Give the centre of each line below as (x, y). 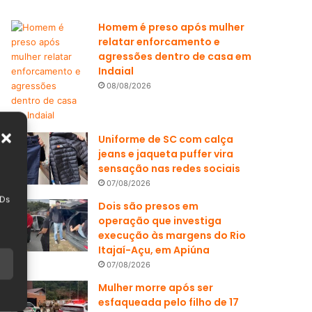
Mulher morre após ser (156, 287)
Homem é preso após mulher (172, 27)
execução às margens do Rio (172, 235)
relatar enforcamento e (159, 41)
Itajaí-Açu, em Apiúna (154, 250)
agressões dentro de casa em (175, 56)
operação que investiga (160, 220)
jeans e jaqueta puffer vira (166, 154)
